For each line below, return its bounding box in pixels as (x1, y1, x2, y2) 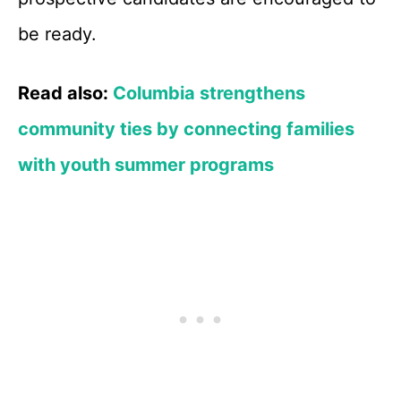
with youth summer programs (18, 154, 274, 175)
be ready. (18, 23, 97, 45)
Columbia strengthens (113, 82, 305, 104)
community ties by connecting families (18, 118, 354, 140)
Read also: (18, 82, 113, 104)
